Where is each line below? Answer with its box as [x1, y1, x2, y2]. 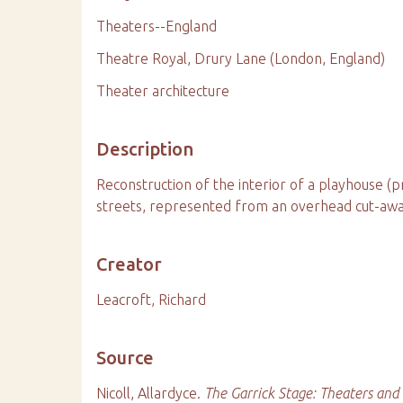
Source [96, 347, 155, 368]
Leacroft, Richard [96, 291, 207, 308]
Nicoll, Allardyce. [96, 385, 205, 401]
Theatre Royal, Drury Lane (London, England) [96, 50, 386, 67]
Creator [96, 254, 163, 274]
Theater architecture [96, 83, 230, 99]
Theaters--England [96, 18, 218, 34]
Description [96, 139, 194, 159]
